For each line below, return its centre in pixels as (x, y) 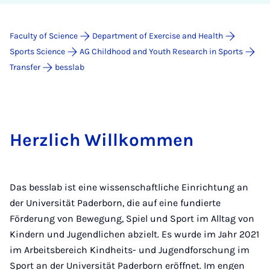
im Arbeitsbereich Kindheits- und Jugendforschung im (130, 250)
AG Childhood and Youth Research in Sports (161, 52)
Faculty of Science (44, 36)
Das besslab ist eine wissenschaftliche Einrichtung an (129, 187)
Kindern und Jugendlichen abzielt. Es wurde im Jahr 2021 (134, 234)
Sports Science (37, 52)
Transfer (25, 67)
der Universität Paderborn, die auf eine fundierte (115, 203)
